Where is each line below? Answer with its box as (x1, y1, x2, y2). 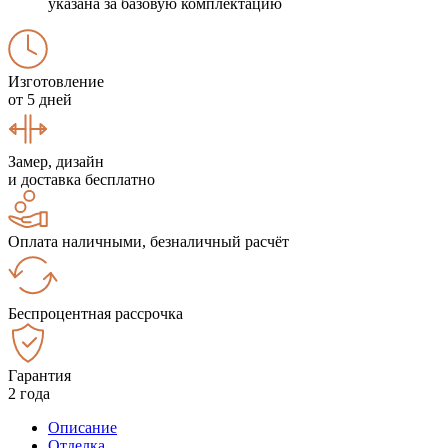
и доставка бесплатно (8, 170, 155, 188)
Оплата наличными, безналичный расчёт (8, 232, 289, 250)
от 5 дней (8, 90, 72, 108)
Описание (48, 418, 117, 436)
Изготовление (8, 72, 104, 90)
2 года (8, 384, 50, 402)
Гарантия (8, 366, 71, 384)
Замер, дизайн (8, 152, 104, 170)
